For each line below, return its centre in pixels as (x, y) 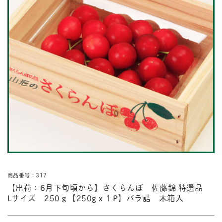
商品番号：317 (27, 175)
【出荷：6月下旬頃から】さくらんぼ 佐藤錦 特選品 (109, 187)
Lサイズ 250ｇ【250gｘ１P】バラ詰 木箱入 (95, 198)
